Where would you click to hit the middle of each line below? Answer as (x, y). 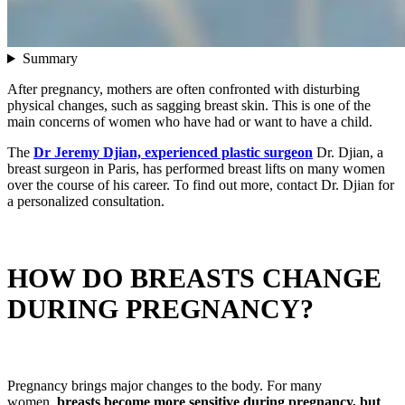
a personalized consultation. (86, 202)
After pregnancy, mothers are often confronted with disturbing (184, 89)
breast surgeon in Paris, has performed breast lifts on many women (196, 169)
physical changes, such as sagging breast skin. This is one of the (189, 106)
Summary (50, 59)
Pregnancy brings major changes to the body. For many (165, 385)
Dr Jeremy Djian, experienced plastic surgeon (173, 153)
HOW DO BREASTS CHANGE (194, 278)
